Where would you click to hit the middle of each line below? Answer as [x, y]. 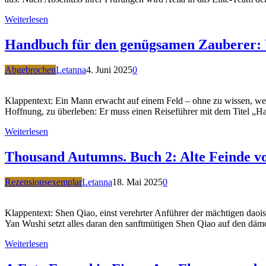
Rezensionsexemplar [43, 182]
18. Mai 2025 [137, 182]
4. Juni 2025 [109, 70]
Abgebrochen [30, 70]
